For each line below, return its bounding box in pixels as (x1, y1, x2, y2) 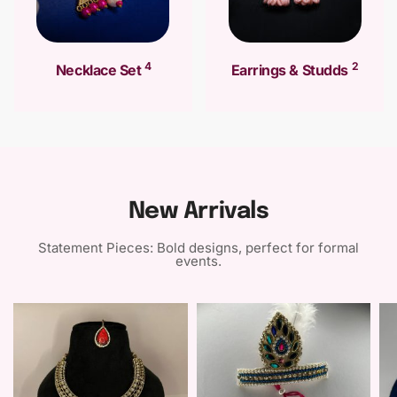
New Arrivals (128, 199, 269, 224)
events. (175, 253, 222, 270)
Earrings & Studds (231, 61, 352, 79)
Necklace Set (55, 61, 144, 79)
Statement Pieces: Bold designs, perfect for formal (38, 239, 359, 257)
